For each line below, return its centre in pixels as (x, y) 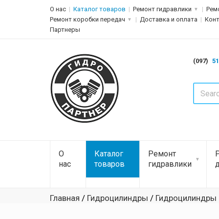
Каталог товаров (99, 9)
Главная (65, 198)
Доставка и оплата (169, 19)
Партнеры (65, 30)
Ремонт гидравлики (162, 9)
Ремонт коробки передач (88, 19)
